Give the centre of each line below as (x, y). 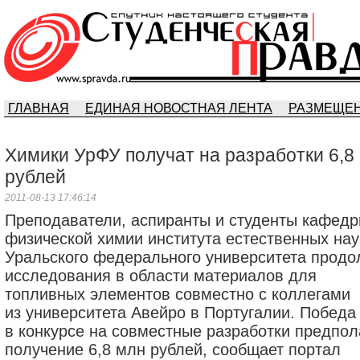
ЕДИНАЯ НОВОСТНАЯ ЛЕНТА (179, 108)
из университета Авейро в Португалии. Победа (180, 313)
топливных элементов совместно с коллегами (178, 294)
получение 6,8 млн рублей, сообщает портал (173, 350)
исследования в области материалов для (161, 276)
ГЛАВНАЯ (39, 108)
